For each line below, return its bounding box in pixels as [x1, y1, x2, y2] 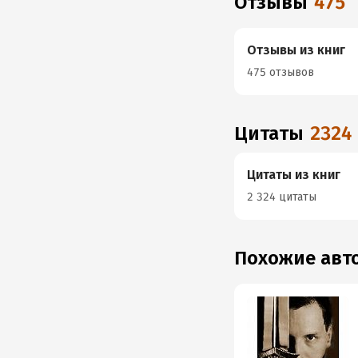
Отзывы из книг [247, 42, 346, 58]
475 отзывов [247, 66, 315, 79]
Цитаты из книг [247, 167, 341, 182]
